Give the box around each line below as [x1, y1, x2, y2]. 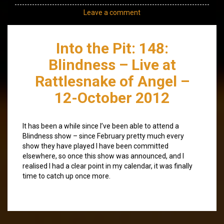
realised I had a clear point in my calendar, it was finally [22, 161, 192, 170]
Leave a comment [83, 8, 140, 16]
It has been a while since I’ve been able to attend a [22, 121, 179, 130]
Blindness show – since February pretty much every [22, 131, 184, 140]
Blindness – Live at [48, 55, 176, 73]
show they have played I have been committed [22, 141, 168, 150]
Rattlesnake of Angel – [34, 72, 189, 90]
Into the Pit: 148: [55, 39, 168, 57]
